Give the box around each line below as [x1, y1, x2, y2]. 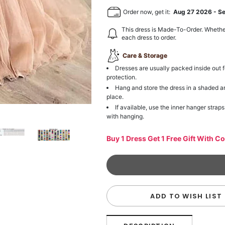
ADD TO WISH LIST [150, 191, 222, 201]
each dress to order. [122, 33, 177, 41]
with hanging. [106, 112, 145, 120]
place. [106, 92, 124, 100]
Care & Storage [123, 52, 168, 60]
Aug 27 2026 [173, 8, 212, 16]
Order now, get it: [122, 8, 174, 16]
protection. [106, 73, 137, 81]
